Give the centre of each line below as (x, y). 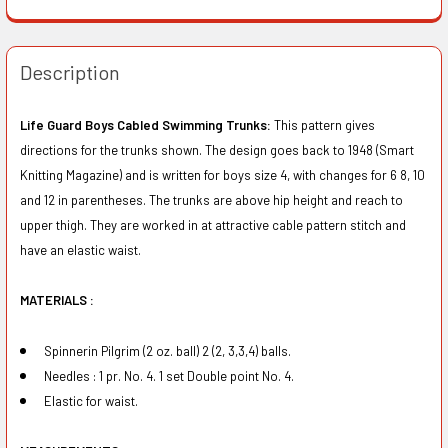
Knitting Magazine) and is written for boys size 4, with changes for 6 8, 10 (222, 174)
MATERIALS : (56, 300)
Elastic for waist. (90, 400)
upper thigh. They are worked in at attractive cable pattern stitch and (212, 224)
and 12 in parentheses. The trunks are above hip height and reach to (211, 199)
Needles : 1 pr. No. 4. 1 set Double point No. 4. (168, 375)
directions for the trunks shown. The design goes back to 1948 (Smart (216, 149)
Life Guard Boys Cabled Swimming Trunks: (145, 124)
